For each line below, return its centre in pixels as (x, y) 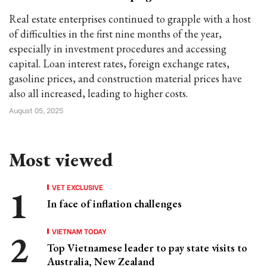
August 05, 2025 (36, 110)
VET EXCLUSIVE (77, 187)
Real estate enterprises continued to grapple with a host (130, 19)
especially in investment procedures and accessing (118, 49)
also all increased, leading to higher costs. (98, 93)
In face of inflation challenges (114, 204)
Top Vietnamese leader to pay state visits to (147, 248)
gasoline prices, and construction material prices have (125, 78)
